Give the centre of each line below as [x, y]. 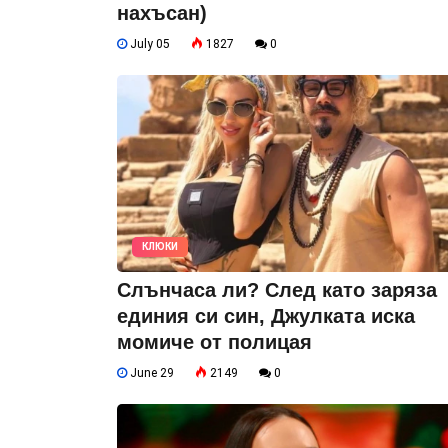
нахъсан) [162, 13]
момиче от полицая [214, 342]
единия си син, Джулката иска [266, 316]
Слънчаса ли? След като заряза [277, 290]
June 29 [150, 373]
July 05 [148, 44]
